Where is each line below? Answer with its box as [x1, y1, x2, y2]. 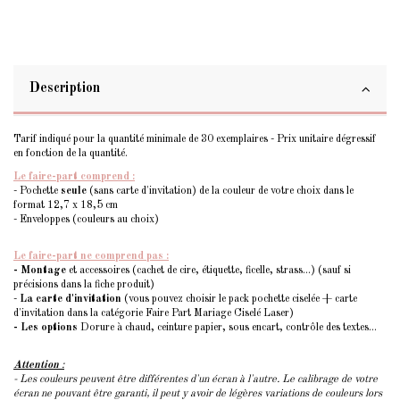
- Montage [13, 265, 66, 277]
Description [29, 81, 100, 96]
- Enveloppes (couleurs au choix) [13, 213, 159, 225]
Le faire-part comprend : [13, 171, 135, 182]
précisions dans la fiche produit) [13, 279, 154, 291]
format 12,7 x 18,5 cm [13, 199, 118, 211]
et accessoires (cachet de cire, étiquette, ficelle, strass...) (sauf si [66, 265, 351, 277]
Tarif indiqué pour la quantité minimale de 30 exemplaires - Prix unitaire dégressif [13, 134, 376, 146]
